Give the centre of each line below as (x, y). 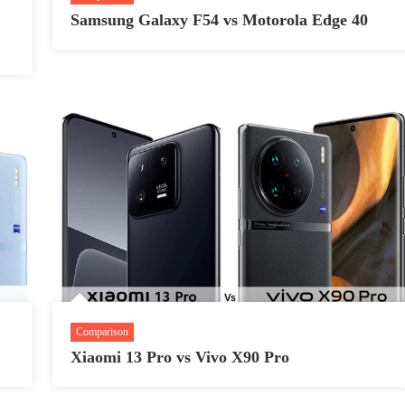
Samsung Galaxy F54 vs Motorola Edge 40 (219, 20)
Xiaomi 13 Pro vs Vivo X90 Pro (179, 357)
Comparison (102, 331)
